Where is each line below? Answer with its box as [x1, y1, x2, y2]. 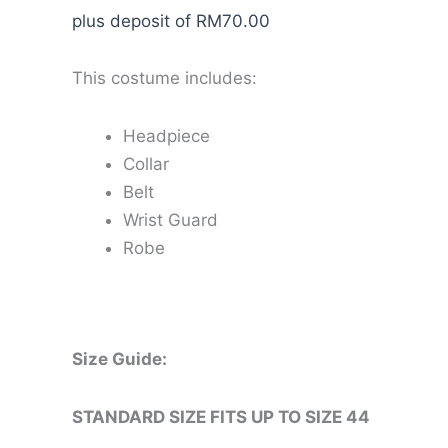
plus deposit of [72, 10, 196, 31]
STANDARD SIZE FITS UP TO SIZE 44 [72, 407, 370, 428]
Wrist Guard [123, 210, 218, 231]
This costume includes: [72, 68, 257, 89]
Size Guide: [72, 349, 167, 370]
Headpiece [123, 126, 210, 147]
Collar [123, 154, 169, 175]
